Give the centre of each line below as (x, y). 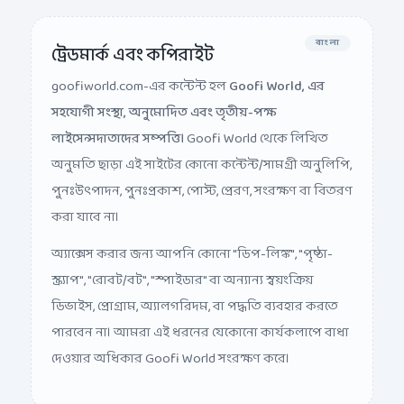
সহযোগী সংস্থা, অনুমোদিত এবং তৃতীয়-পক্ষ (164, 99)
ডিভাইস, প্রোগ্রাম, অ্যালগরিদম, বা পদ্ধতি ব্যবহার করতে (195, 293)
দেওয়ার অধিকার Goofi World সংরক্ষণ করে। (170, 345)
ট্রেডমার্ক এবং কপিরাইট (133, 42)
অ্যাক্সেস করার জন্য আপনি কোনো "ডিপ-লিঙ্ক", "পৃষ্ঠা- (192, 241)
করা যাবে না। (85, 204)
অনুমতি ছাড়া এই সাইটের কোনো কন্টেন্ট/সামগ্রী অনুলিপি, (202, 151)
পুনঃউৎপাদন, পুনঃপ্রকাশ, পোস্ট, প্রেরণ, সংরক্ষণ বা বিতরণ (202, 178)
